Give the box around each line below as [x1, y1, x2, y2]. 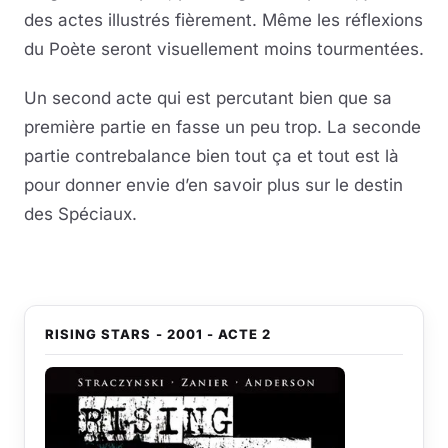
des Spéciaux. [24, 204, 137, 225]
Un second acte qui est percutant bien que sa [24, 88, 392, 109]
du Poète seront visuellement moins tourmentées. [24, 39, 424, 60]
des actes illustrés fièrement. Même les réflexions [24, 10, 423, 31]
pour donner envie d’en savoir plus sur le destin [24, 175, 403, 196]
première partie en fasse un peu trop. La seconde [24, 117, 421, 138]
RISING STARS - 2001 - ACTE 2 [45, 326, 272, 343]
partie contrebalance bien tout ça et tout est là [24, 146, 399, 167]
